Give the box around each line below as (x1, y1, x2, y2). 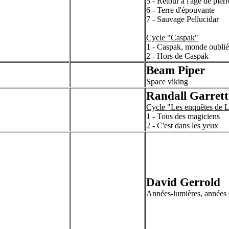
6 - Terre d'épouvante (146, 6, 215, 14)
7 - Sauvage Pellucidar (146, 15, 219, 24)
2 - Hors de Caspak (146, 52, 209, 60)
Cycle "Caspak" (146, 33, 198, 42)
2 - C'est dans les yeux (146, 121, 218, 130)
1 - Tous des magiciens (146, 112, 220, 121)
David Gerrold (146, 175, 220, 189)
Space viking (146, 77, 188, 86)
